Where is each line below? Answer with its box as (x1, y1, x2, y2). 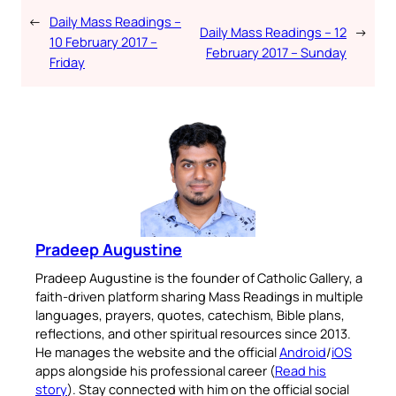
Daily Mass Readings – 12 (200, 22, 346, 41)
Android (279, 343, 326, 361)
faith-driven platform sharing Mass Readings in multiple (35, 287, 363, 305)
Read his (275, 362, 326, 379)
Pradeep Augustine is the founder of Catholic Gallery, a (35, 269, 362, 286)
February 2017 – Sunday (206, 42, 346, 61)
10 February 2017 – (49, 33, 157, 50)
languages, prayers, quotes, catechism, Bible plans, (35, 306, 345, 324)
